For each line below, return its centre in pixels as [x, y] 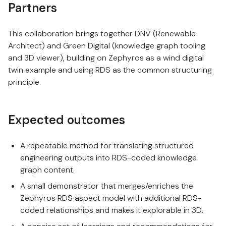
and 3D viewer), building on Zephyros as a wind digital [106, 58]
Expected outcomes [67, 120]
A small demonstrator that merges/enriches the [107, 186]
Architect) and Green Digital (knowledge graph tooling [107, 46]
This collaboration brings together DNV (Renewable [102, 34]
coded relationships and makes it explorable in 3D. [112, 210]
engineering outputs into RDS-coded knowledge [108, 158]
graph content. [47, 170]
